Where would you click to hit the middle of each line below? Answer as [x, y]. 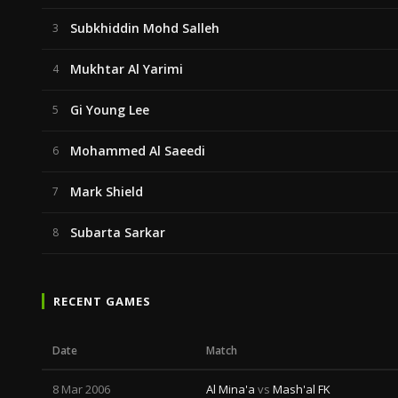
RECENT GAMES [103, 301]
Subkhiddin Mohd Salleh [145, 28]
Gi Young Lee [110, 110]
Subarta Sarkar [118, 232]
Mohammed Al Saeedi [138, 151]
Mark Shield [107, 191]
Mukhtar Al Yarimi [127, 69]
